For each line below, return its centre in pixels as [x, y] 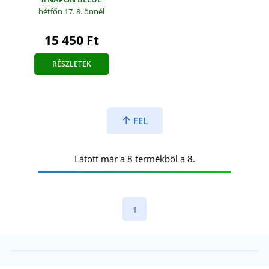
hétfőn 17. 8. [61, 11]
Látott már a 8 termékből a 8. [134, 158]
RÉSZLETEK [71, 64]
